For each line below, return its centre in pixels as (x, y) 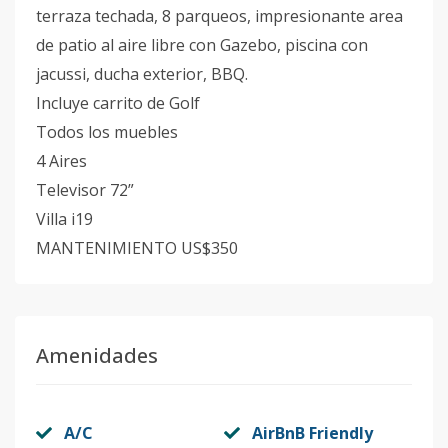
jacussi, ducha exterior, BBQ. (142, 74)
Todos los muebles (107, 132)
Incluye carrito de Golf (118, 103)
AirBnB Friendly (312, 433)
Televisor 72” (85, 190)
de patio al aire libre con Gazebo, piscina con (202, 45)
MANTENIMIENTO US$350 (137, 248)
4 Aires (61, 161)
